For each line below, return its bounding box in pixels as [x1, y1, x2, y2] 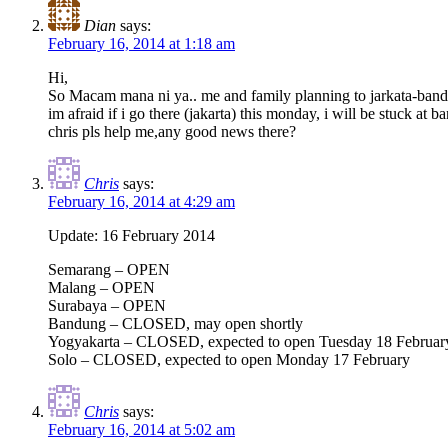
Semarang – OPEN [48, 261, 170, 279]
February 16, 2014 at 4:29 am [48, 193, 235, 211]
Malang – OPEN [48, 279, 155, 297]
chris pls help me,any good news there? [48, 123, 296, 141]
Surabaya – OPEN [48, 297, 166, 315]
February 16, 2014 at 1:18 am [48, 35, 235, 53]
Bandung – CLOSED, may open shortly [48, 315, 303, 333]
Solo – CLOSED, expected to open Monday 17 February [48, 351, 410, 369]
